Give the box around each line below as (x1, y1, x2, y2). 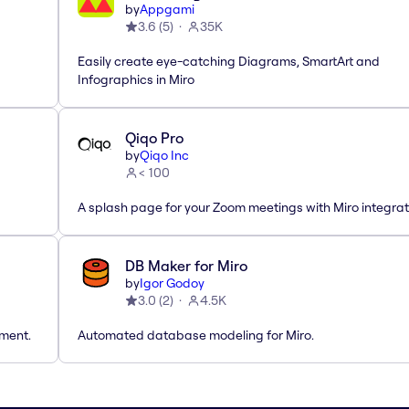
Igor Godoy (140, 274, 204, 291)
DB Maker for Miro (125, 256, 247, 275)
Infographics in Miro (78, 70, 194, 88)
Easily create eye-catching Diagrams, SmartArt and (78, 52, 380, 69)
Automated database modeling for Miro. (78, 326, 314, 343)
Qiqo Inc (140, 146, 189, 163)
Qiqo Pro (125, 128, 184, 147)
